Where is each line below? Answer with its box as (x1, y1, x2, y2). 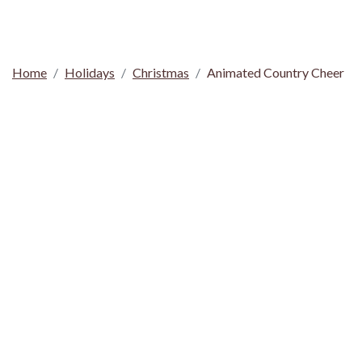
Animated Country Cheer (207, 65, 344, 80)
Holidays (65, 65, 115, 80)
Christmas (133, 65, 189, 80)
